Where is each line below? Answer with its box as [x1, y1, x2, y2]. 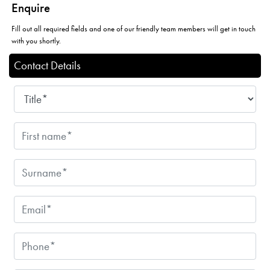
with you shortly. [11, 36, 61, 46]
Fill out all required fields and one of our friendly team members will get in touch [11, 24, 256, 34]
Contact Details [14, 58, 81, 73]
